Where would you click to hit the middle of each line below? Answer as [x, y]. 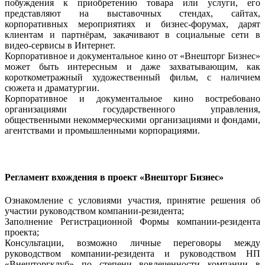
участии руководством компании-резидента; [94, 211]
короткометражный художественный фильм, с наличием [132, 77]
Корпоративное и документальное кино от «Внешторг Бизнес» [132, 56]
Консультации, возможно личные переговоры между [132, 243]
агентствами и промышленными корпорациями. [102, 131]
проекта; [22, 232]
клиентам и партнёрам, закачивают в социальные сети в [132, 35]
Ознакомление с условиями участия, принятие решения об [132, 201]
